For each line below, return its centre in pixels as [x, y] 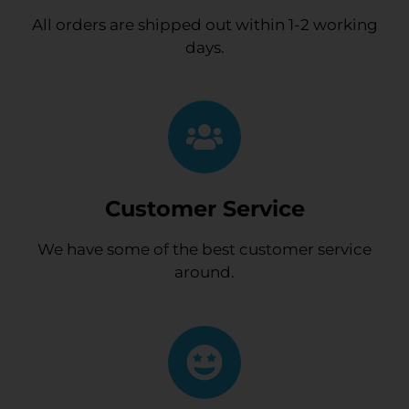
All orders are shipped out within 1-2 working [204, 24]
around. [204, 273]
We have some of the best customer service [204, 250]
